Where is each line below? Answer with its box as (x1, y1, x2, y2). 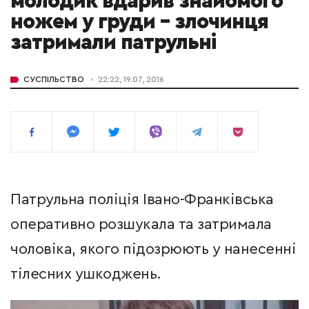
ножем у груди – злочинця (10, 12, 268, 33)
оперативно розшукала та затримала (10, 217, 272, 232)
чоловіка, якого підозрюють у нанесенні (10, 241, 296, 257)
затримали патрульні (10, 32, 216, 54)
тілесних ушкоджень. (10, 266, 161, 282)
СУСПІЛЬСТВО (23, 75, 84, 84)
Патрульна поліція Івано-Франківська (10, 192, 274, 208)
